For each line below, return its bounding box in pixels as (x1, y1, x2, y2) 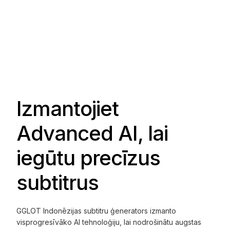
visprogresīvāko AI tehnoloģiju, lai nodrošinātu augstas (16, 218, 202, 227)
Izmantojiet (16, 96, 119, 122)
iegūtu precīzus (16, 145, 161, 171)
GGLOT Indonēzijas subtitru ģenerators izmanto (16, 206, 177, 216)
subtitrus (16, 170, 99, 196)
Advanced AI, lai (16, 121, 168, 146)
